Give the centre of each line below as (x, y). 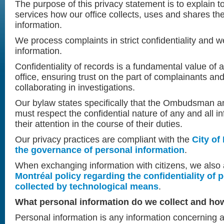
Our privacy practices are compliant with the (103, 139)
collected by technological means (87, 186)
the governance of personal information (100, 150)
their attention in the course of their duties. (99, 124)
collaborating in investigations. (75, 87)
